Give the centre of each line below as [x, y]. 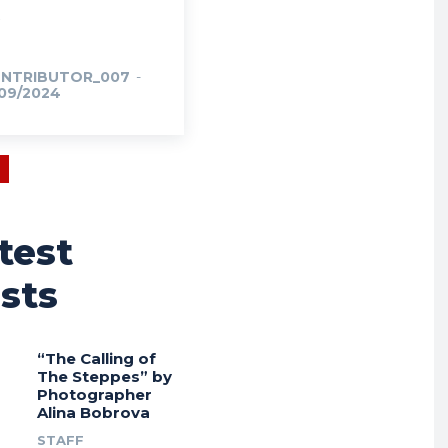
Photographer [94, 395]
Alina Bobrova [93, 413]
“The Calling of [96, 359]
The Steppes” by [104, 377]
